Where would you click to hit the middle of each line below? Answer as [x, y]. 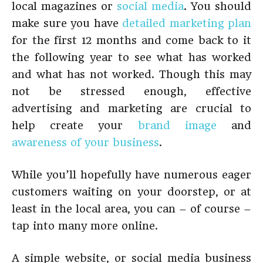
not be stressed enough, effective [131, 91]
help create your [75, 125]
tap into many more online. [85, 226]
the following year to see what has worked [131, 57]
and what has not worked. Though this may [131, 74]
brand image [177, 125]
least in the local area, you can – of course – [131, 209]
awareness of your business [85, 142]
